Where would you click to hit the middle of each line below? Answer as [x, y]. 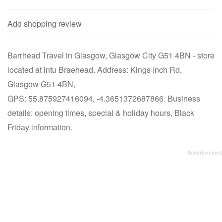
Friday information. [40, 127]
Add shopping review [45, 24]
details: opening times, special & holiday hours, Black [101, 113]
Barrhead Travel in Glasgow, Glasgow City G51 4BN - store [111, 55]
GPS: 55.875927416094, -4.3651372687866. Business [104, 98]
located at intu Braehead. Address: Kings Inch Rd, [95, 70]
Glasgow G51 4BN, [41, 84]
